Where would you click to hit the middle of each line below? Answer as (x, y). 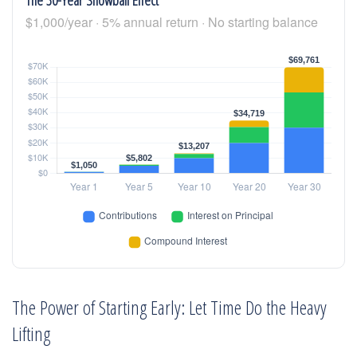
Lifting (31, 334)
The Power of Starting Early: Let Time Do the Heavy (169, 308)
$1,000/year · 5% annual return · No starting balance (172, 22)
